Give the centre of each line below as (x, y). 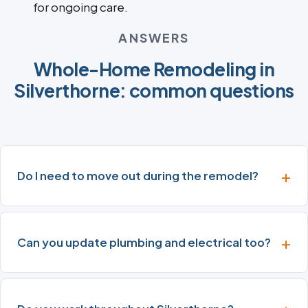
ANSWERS (154, 38)
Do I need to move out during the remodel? (138, 176)
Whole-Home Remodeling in (154, 69)
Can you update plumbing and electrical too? (144, 243)
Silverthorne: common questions (154, 91)
